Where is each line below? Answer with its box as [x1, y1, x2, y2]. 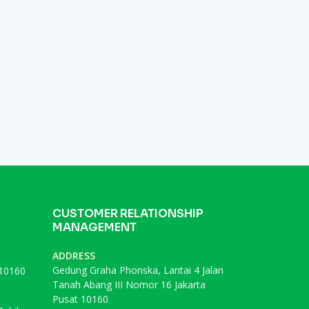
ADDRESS [52, 249, 95, 263]
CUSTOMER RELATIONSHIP [52, 206, 203, 221]
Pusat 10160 [52, 292, 108, 306]
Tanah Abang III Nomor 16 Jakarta [52, 278, 206, 292]
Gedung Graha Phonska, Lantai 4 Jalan [52, 263, 223, 277]
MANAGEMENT [52, 220, 137, 235]
